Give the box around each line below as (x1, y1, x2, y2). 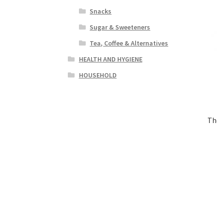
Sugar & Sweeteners (90, 22, 151, 31)
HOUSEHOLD (78, 70, 117, 79)
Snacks (90, 6, 112, 15)
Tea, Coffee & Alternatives (90, 38, 169, 47)
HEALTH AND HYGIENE (78, 54, 142, 63)
